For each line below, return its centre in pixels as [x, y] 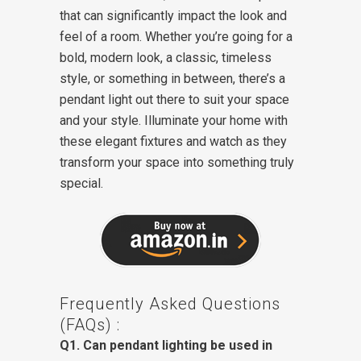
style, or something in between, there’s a [172, 79]
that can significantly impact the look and [173, 16]
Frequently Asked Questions [170, 304]
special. [81, 183]
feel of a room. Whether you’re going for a [176, 37]
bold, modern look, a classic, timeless [166, 58]
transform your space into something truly [177, 162]
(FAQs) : [90, 325]
